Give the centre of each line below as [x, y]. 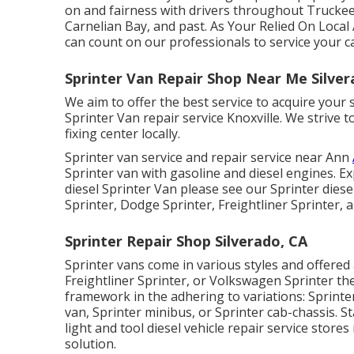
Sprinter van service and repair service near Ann [209, 158]
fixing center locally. [122, 134]
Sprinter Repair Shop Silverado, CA [186, 241]
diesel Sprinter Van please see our [168, 189]
